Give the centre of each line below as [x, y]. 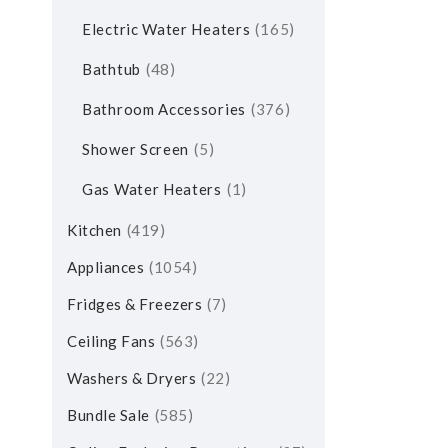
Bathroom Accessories [164, 109]
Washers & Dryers [131, 378]
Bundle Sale [108, 415]
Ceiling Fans [111, 341]
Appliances [105, 267]
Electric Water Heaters [166, 29]
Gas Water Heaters [152, 189]
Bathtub [111, 69]
